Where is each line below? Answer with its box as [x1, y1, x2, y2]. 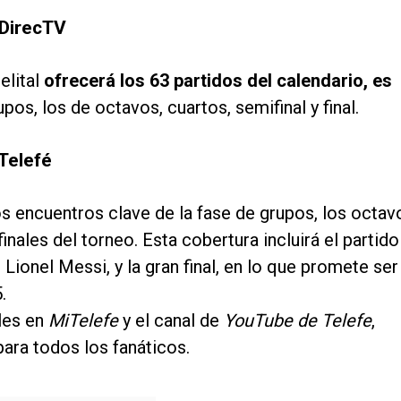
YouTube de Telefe [224, 309, 371, 331]
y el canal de [123, 309, 224, 331]
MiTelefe [48, 309, 123, 331]
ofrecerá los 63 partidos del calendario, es [44, 69, 392, 91]
